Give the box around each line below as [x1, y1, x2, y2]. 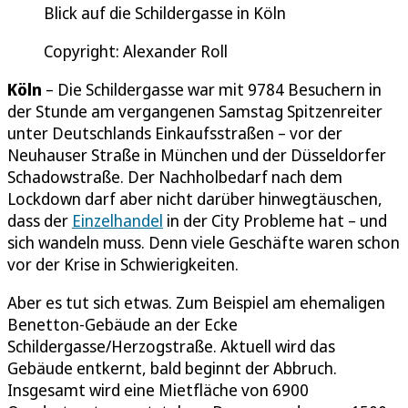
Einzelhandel [72, 209, 163, 232]
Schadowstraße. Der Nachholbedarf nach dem [7, 166, 342, 189]
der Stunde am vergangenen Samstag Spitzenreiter [7, 100, 382, 123]
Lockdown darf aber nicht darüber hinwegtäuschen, [7, 188, 382, 210]
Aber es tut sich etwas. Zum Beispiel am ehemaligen [7, 291, 385, 314]
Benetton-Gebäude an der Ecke [7, 313, 238, 336]
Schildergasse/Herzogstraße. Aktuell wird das [7, 335, 335, 358]
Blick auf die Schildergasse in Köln [44, 2, 286, 25]
